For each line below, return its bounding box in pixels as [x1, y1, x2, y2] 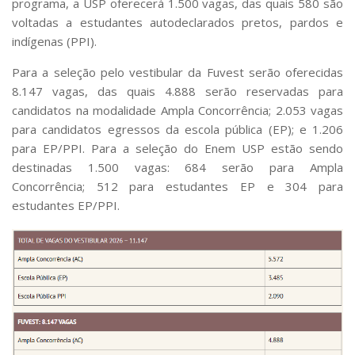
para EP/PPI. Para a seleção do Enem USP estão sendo [12, 139, 343, 156]
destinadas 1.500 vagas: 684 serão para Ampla [12, 158, 343, 175]
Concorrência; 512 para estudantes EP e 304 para [12, 177, 343, 194]
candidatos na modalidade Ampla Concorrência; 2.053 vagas [12, 101, 343, 118]
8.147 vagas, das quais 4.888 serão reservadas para [12, 82, 343, 99]
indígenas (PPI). [12, 32, 97, 49]
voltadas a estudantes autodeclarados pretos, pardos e [12, 13, 343, 30]
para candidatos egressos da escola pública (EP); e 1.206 [12, 120, 343, 137]
